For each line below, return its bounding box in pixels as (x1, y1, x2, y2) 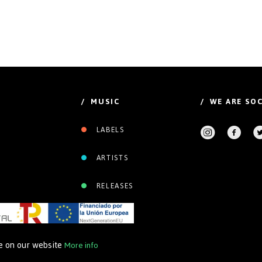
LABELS (94, 122, 125, 137)
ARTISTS (94, 150, 129, 165)
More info (64, 237, 98, 253)
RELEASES (94, 178, 134, 193)
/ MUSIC (81, 94, 120, 109)
